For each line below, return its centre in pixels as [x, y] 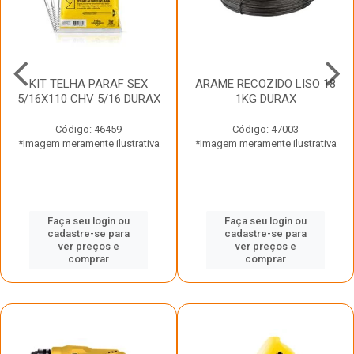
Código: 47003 [265, 129]
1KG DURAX [265, 98]
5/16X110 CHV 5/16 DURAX [88, 98]
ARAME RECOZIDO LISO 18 [265, 83]
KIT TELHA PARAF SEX [88, 83]
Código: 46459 [88, 129]
